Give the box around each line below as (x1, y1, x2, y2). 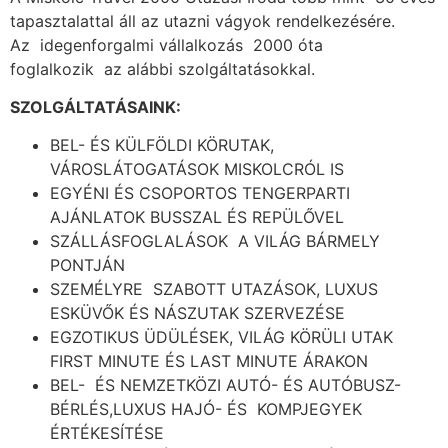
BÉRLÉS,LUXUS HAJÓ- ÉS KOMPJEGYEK (50, 399, 362, 420)
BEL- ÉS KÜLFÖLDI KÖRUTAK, (50, 135, 274, 156)
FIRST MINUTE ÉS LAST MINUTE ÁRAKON (50, 351, 368, 372)
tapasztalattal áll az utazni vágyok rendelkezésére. (10, 10, 395, 31)
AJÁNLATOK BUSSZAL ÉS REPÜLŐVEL (50, 207, 344, 228)
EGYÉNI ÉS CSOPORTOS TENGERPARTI (50, 183, 350, 204)
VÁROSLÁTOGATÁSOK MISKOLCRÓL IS (50, 159, 344, 180)
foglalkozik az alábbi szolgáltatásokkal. (10, 58, 315, 79)
